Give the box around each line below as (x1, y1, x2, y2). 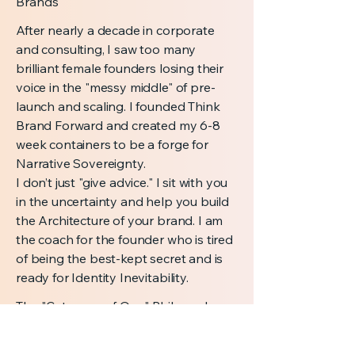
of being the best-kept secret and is (16, 250, 223, 266)
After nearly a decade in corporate (16, 22, 215, 38)
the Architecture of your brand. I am (16, 212, 223, 228)
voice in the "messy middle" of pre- (16, 79, 216, 95)
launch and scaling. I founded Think (16, 98, 220, 114)
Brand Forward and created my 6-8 (16, 117, 220, 133)
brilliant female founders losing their (16, 60, 223, 76)
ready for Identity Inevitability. (16, 269, 189, 285)
